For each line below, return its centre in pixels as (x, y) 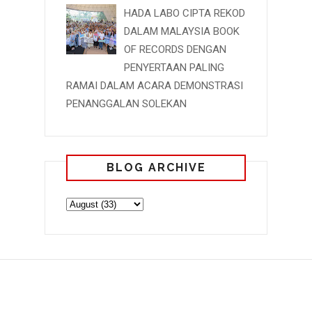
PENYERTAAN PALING (174, 67)
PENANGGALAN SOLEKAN (126, 103)
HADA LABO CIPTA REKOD (185, 13)
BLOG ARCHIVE (156, 167)
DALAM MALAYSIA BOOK (182, 31)
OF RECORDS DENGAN (175, 49)
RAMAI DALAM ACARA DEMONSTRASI (155, 85)
